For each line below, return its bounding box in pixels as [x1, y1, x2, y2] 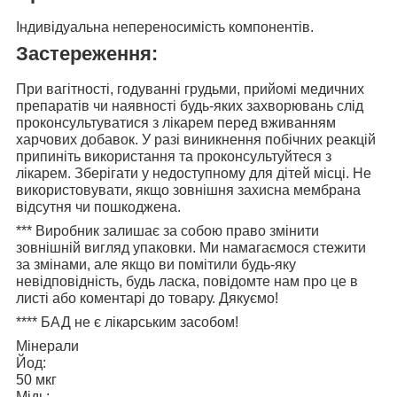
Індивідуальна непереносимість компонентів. [16, 19, 314, 35]
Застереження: [16, 43, 158, 66]
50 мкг [16, 372, 57, 388]
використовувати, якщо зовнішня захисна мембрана [16, 183, 361, 198]
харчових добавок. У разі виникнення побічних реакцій [16, 132, 376, 148]
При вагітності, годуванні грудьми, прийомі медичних [16, 82, 364, 97]
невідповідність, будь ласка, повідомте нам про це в [16, 274, 358, 290]
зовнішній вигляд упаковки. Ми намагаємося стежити [16, 240, 366, 256]
